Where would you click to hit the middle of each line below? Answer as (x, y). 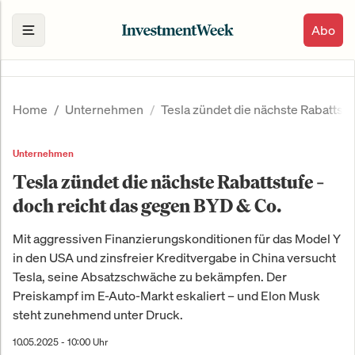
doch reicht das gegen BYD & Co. (147, 206)
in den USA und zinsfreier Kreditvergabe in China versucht (174, 258)
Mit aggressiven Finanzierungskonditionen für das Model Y (177, 239)
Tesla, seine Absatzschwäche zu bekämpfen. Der (150, 277)
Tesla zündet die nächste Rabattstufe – (168, 182)
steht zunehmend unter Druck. (98, 315)
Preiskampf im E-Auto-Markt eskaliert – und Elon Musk (166, 296)
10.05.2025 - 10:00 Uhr (60, 342)
